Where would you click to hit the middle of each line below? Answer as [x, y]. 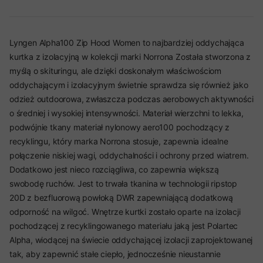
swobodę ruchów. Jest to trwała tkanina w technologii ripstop [123, 183]
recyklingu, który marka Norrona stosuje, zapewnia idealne [119, 141]
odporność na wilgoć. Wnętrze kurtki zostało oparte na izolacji [125, 212]
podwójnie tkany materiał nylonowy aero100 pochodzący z [120, 127]
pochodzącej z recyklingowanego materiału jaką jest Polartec [124, 226]
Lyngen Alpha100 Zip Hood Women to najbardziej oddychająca [127, 43]
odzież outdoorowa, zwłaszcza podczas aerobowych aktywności [131, 99]
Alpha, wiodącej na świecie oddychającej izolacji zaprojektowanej [131, 240]
